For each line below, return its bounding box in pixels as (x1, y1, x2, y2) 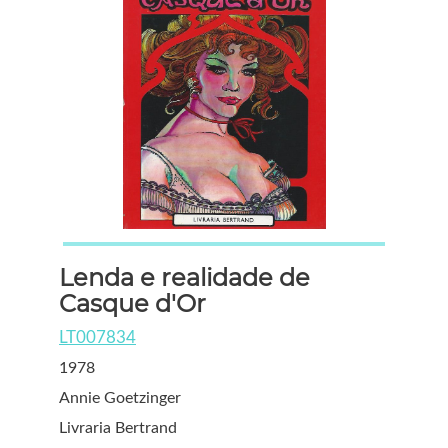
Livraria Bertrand (59, 419, 177, 436)
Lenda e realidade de (59, 262, 310, 292)
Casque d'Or (59, 288, 206, 318)
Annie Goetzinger (59, 389, 181, 406)
